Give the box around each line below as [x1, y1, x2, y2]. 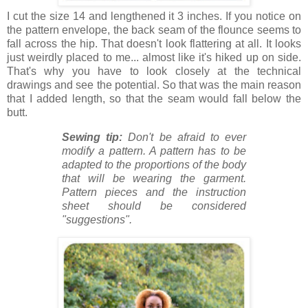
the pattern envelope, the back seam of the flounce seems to [7, 23, 301, 36]
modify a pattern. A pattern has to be [62, 144, 246, 157]
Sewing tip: [62, 131, 123, 143]
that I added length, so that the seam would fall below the [7, 92, 301, 104]
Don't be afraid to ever [122, 131, 247, 143]
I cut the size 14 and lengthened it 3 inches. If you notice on [7, 10, 301, 22]
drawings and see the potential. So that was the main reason [7, 78, 301, 91]
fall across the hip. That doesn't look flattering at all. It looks [7, 37, 301, 49]
